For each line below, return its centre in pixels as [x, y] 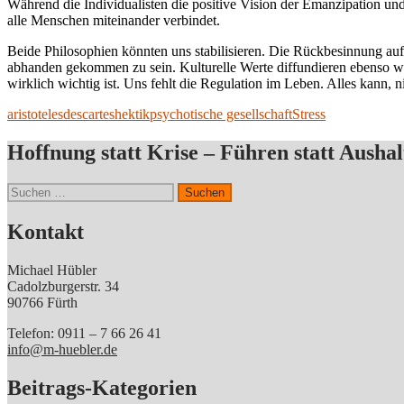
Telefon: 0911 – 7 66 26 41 [84, 333]
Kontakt [46, 231]
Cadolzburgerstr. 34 [63, 286]
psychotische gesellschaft [221, 115]
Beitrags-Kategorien [102, 387]
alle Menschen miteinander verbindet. [114, 21]
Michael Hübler [52, 270]
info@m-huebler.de [62, 349]
